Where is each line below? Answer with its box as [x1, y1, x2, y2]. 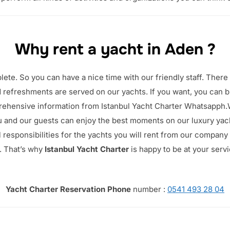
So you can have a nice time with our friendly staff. [20, 72, 206, 83]
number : [131, 184, 167, 195]
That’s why [3, 144, 45, 155]
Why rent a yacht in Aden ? [14, 40, 216, 60]
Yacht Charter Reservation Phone [6, 184, 131, 195]
